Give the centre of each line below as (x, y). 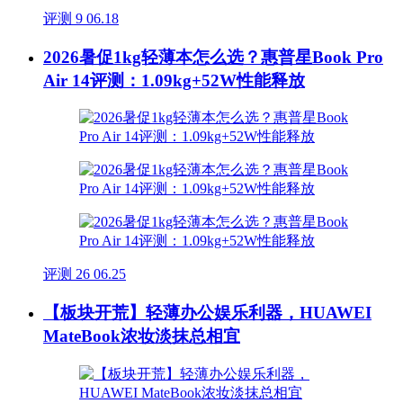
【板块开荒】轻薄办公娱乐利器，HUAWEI (207, 312)
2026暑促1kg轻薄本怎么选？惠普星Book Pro (213, 57)
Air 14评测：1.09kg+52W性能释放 (174, 80)
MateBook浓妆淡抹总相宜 (142, 336)
